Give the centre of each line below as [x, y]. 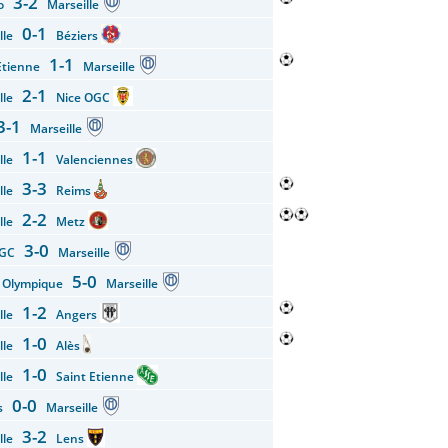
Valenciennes [91, 159]
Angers [73, 314]
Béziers [74, 35]
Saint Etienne [92, 376]
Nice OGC [80, 97]
